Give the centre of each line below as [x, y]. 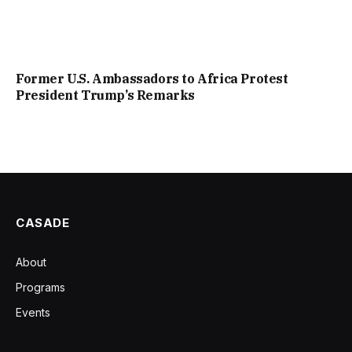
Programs [40, 287]
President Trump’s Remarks [106, 95]
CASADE [43, 222]
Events [33, 312]
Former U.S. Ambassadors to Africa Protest [152, 78]
